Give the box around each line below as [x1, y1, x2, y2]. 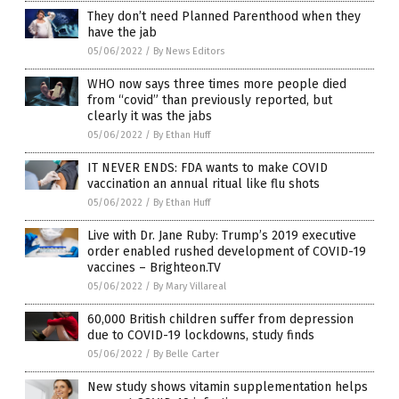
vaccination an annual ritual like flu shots [87, 175, 320, 191]
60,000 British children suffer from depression [87, 311, 354, 327]
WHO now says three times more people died [87, 76, 346, 92]
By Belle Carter [153, 347, 219, 360]
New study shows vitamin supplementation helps [87, 379, 368, 395]
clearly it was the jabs [87, 108, 212, 124]
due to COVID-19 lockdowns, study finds [87, 327, 314, 343]
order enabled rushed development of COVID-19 [87, 243, 366, 259]
